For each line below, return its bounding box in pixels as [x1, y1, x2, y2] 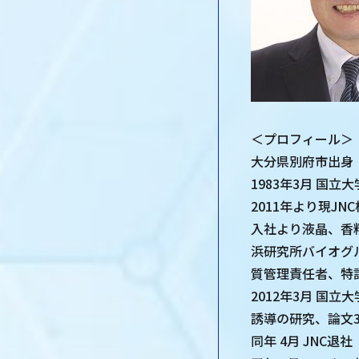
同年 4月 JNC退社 [251, 330, 353, 350]
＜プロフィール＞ [251, 128, 353, 148]
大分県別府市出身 [251, 151, 353, 171]
